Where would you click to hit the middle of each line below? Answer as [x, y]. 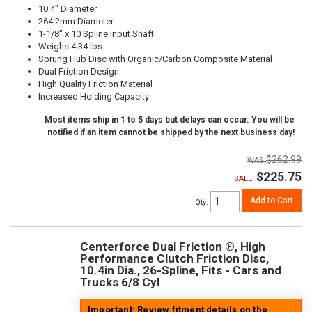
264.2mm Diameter [76, 21]
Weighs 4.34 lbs [70, 46]
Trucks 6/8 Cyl [120, 282]
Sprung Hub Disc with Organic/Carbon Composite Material [155, 58]
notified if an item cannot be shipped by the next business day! [171, 132]
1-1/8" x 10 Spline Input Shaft [96, 33]
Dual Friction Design [79, 71]
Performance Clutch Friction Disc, [174, 259]
